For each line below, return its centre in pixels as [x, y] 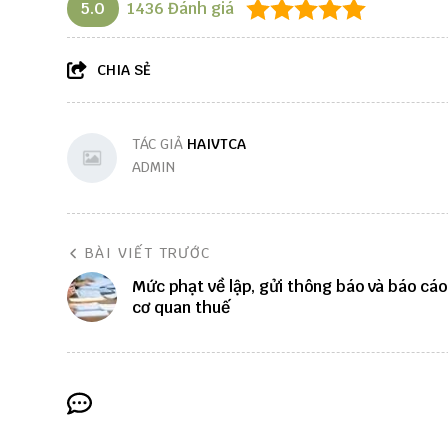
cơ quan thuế [181, 308]
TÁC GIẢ [159, 144]
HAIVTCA [216, 144]
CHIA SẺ [124, 70]
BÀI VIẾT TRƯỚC [148, 253]
